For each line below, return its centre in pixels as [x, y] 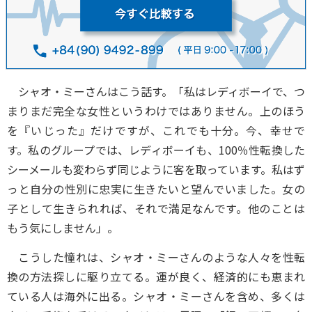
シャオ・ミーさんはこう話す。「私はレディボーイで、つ [156, 92]
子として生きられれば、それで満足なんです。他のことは [156, 209]
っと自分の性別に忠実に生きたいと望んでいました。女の [156, 189]
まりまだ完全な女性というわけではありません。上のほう [156, 111]
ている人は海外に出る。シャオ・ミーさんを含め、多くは [156, 296]
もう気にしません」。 [63, 228]
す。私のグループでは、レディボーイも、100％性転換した [156, 150]
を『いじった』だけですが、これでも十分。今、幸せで [156, 131]
